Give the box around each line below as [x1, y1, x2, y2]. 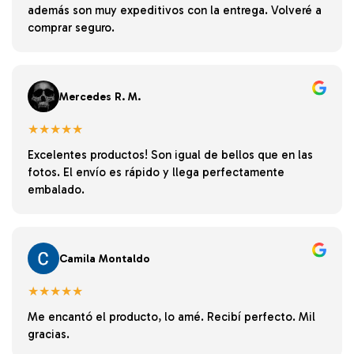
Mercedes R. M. [59, 89, 141, 104]
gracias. [28, 327, 70, 342]
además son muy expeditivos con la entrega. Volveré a [28, 3, 322, 18]
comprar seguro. [28, 21, 115, 36]
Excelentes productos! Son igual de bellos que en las [28, 148, 313, 163]
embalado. [28, 183, 85, 198]
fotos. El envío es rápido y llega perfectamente [28, 165, 284, 180]
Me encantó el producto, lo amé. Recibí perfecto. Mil [28, 310, 315, 325]
